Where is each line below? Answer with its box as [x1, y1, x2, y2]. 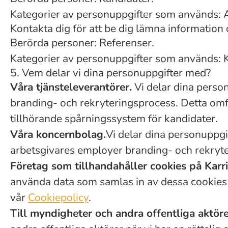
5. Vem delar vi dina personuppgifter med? [10, 66, 211, 80]
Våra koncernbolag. [10, 127, 106, 141]
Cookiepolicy [28, 190, 89, 205]
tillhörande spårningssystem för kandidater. [10, 111, 218, 126]
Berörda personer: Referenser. [10, 36, 154, 50]
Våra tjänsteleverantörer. [10, 80, 132, 94]
